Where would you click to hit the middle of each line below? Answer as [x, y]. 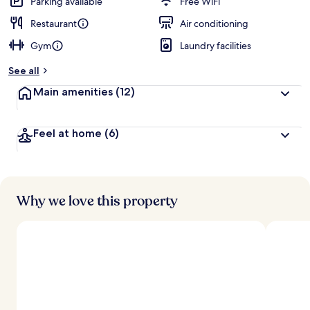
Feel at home [67, 133]
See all [24, 71]
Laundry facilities [216, 46]
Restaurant [54, 24]
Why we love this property [97, 201]
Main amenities [73, 92]
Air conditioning [214, 24]
